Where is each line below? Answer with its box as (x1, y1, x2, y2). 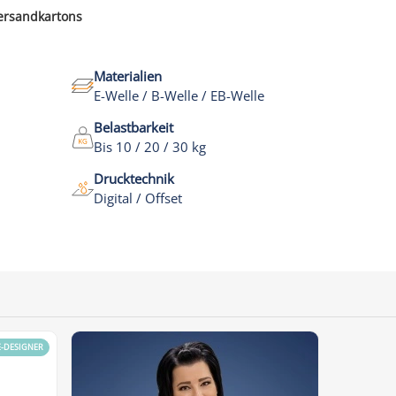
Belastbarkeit (93, 118, 173, 136)
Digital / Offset (93, 189, 182, 207)
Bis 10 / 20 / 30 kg (93, 138, 206, 156)
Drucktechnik (93, 170, 174, 187)
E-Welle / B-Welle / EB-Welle (93, 87, 264, 104)
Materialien (93, 67, 162, 85)
